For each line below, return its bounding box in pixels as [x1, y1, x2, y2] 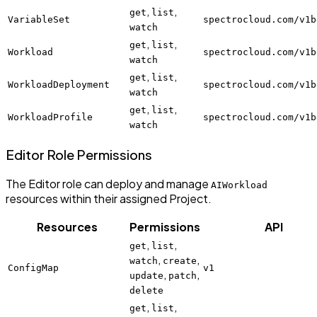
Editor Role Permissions [6, 146, 152, 163]
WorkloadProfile [8, 112, 93, 123]
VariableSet [8, 14, 70, 25]
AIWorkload [211, 179, 267, 190]
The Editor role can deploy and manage [6, 175, 211, 191]
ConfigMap [8, 262, 59, 273]
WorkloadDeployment [8, 79, 110, 91]
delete [129, 284, 163, 296]
